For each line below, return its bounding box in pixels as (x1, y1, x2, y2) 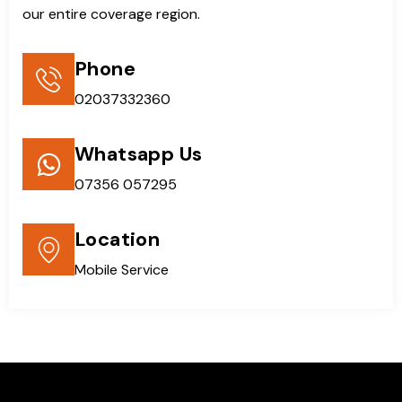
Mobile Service (74, 260, 169, 280)
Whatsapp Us (74, 141, 203, 168)
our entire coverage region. (22, 4, 200, 24)
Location (74, 226, 161, 253)
